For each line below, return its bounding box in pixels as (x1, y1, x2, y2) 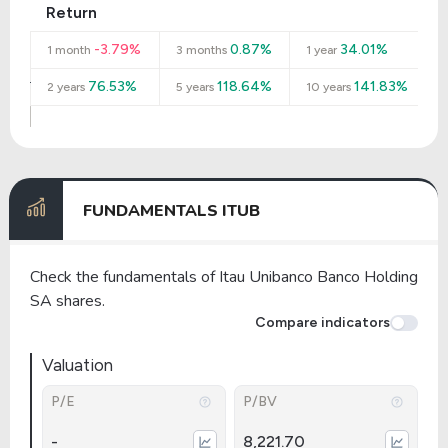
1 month (47, 43, 91, 57)
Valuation (42, 355, 113, 375)
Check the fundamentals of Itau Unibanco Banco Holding (30, 266, 418, 288)
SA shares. (30, 290, 105, 312)
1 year (305, 43, 337, 57)
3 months (176, 43, 228, 57)
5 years (176, 80, 215, 94)
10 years (305, 80, 351, 94)
